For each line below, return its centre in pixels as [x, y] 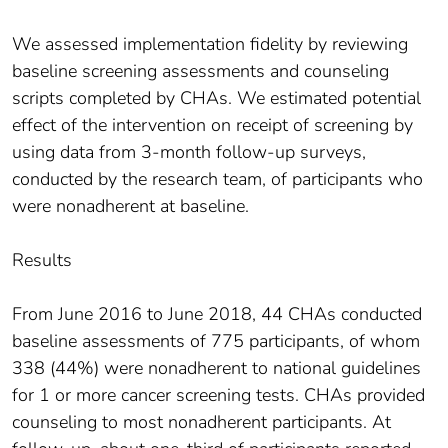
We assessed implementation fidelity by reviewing [210, 44]
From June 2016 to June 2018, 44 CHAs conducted [217, 314]
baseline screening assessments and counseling [200, 71]
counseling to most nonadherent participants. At [201, 422]
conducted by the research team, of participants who [217, 179]
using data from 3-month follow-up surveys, [189, 152]
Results [42, 260]
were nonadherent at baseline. [130, 206]
